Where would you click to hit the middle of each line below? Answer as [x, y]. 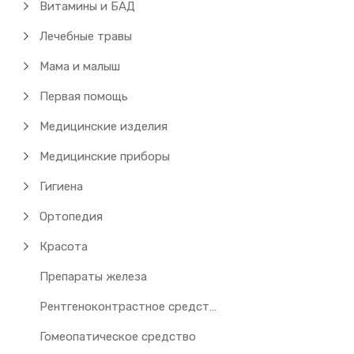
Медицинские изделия [104, 126]
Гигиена [62, 186]
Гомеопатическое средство [118, 337]
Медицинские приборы [105, 156]
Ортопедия [72, 217]
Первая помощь [84, 96]
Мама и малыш [80, 66]
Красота [64, 247]
